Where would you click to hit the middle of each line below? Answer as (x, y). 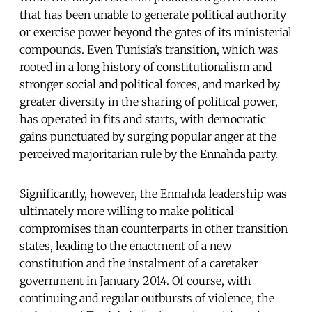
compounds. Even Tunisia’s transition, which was (149, 50)
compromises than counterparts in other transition (154, 229)
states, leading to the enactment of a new (125, 246)
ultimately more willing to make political (127, 211)
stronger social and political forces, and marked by (150, 85)
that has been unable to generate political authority (153, 15)
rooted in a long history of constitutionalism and (146, 67)
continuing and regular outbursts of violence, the (147, 298)
